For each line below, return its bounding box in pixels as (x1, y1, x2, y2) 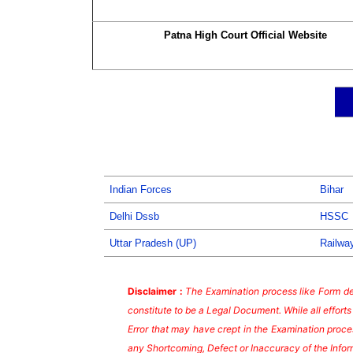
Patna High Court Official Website (164, 29, 327, 42)
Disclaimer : (128, 285, 186, 298)
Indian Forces (110, 184, 172, 196)
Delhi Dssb (110, 210, 159, 223)
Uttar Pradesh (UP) (110, 237, 196, 250)
